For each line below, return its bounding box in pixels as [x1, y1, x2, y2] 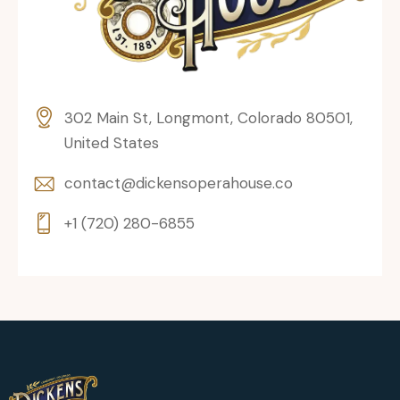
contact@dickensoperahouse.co [64, 173, 294, 194]
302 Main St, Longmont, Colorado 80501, [64, 108, 354, 129]
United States [64, 133, 160, 154]
